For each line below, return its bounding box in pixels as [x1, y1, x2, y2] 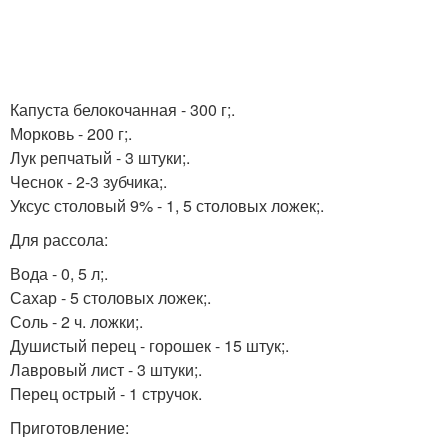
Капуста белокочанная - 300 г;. [10, 98, 235, 121]
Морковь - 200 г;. [10, 122, 132, 145]
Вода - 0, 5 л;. [10, 262, 108, 285]
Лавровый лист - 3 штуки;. [10, 358, 202, 381]
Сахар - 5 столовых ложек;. [10, 286, 211, 309]
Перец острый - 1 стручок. [10, 382, 202, 405]
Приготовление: [10, 416, 129, 439]
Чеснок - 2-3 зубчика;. [10, 170, 167, 193]
